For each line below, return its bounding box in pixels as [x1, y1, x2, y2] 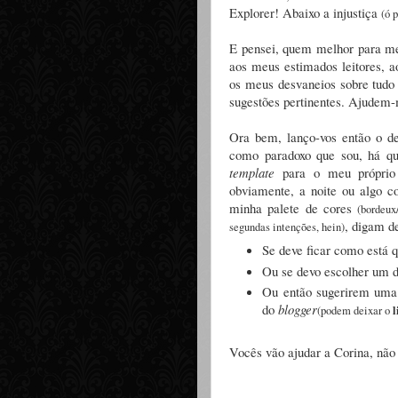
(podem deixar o [317, 303, 394, 319]
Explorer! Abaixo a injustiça [229, 3, 381, 21]
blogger [278, 300, 318, 319]
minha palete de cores [229, 198, 358, 217]
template [229, 163, 275, 181]
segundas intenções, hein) [229, 219, 345, 235]
